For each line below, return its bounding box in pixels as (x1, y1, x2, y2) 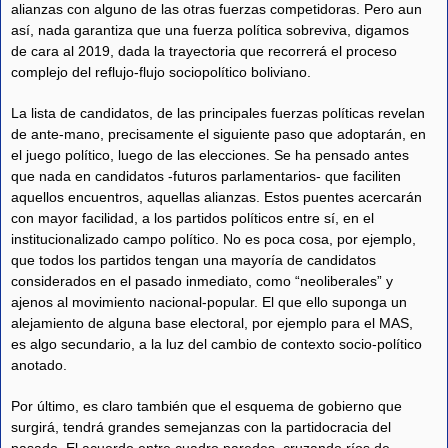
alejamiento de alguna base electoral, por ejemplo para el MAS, (11, 314, 413, 331)
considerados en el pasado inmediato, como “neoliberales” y (11, 272, 393, 289)
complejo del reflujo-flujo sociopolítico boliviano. (11, 64, 311, 81)
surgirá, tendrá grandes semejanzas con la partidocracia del (11, 418, 391, 435)
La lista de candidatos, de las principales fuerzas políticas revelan (11, 104, 425, 121)
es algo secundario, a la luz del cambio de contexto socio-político (11, 335, 422, 352)
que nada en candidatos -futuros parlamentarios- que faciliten (11, 167, 401, 184)
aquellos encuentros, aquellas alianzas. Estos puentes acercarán (11, 188, 422, 205)
